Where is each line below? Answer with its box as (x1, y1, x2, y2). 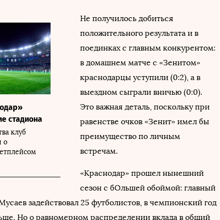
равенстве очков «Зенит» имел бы (80, 116, 209, 126)
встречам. (80, 146, 120, 156)
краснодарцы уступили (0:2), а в (80, 72, 200, 82)
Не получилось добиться (80, 13, 173, 23)
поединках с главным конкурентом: (80, 43, 216, 53)
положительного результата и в (80, 28, 198, 38)
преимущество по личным (80, 131, 180, 141)
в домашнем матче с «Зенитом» (80, 57, 200, 67)
